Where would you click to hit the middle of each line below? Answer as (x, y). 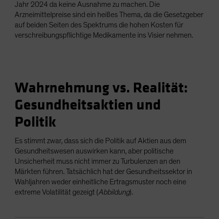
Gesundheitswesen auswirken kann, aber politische (94, 151)
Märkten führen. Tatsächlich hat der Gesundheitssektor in (103, 172)
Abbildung (114, 192)
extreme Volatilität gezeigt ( (56, 192)
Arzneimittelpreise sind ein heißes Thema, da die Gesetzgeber (109, 15)
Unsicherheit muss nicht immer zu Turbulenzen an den (98, 161)
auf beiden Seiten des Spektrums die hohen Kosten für (99, 25)
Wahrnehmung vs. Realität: (101, 88)
